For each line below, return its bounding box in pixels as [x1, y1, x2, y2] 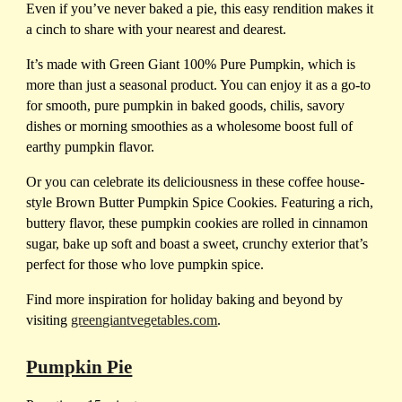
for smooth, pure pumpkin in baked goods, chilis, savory [26, 98, 345, 114]
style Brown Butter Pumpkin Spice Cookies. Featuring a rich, [26, 195, 374, 211]
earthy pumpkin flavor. [26, 139, 155, 155]
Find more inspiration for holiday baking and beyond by [26, 292, 344, 308]
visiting [26, 312, 72, 328]
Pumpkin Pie [26, 356, 133, 379]
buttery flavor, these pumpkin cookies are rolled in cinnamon [26, 215, 369, 232]
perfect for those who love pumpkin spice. [26, 257, 265, 273]
